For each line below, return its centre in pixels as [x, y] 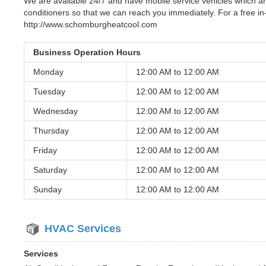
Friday [45, 150]
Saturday [50, 170]
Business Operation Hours [87, 52]
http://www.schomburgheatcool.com [91, 24]
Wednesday [56, 111]
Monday [48, 72]
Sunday [47, 189]
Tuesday [49, 91]
